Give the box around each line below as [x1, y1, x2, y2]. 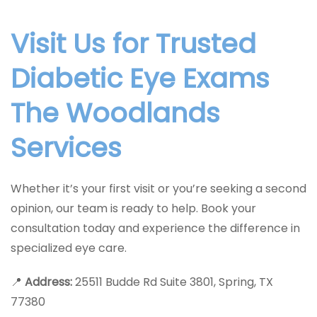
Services [11, 129, 122, 166]
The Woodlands [11, 94, 220, 132]
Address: [25, 274, 72, 290]
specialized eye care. [11, 240, 127, 256]
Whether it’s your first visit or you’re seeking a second [11, 180, 306, 197]
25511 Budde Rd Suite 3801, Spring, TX [72, 274, 273, 290]
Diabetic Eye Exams [11, 59, 270, 97]
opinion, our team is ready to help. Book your [11, 200, 256, 217]
